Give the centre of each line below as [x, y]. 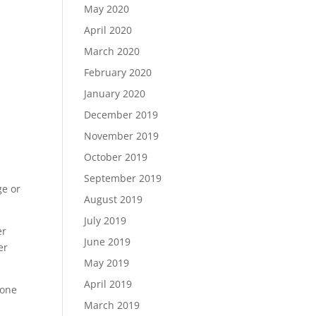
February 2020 [118, 72]
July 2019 [105, 220]
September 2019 [123, 178]
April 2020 [108, 30]
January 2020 [115, 93]
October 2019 [116, 157]
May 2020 [107, 9]
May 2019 [107, 263]
